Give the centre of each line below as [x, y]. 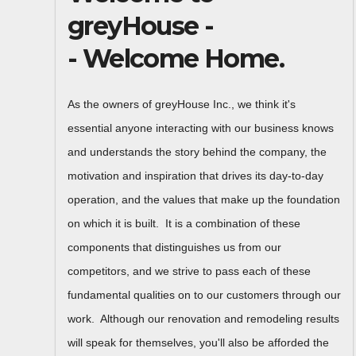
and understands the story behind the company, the [197, 152]
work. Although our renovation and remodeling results [203, 319]
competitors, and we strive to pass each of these [189, 271]
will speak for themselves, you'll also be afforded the [198, 343]
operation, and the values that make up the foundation [204, 200]
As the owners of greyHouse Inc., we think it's [182, 104]
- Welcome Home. [176, 58]
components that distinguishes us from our [174, 248]
